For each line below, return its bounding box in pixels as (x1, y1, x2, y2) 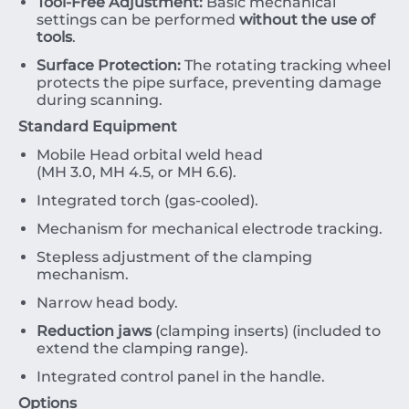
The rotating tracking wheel (181, 57, 391, 74)
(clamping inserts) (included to (152, 322, 381, 340)
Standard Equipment (18, 118, 177, 135)
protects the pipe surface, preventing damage (37, 74, 382, 91)
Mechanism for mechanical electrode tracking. (37, 220, 383, 237)
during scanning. (37, 91, 163, 109)
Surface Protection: (37, 57, 181, 74)
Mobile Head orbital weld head (37, 146, 263, 163)
